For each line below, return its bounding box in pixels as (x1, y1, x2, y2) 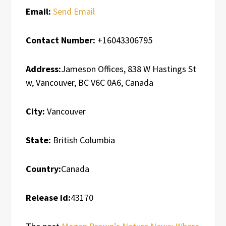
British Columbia (51, 134, 115, 146)
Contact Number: (26, 34, 95, 46)
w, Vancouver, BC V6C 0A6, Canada (26, 76, 153, 88)
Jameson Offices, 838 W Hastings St (61, 63, 196, 75)
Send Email (53, 5, 95, 17)
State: (26, 134, 51, 146)
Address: (26, 63, 61, 75)
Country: (26, 162, 61, 175)
